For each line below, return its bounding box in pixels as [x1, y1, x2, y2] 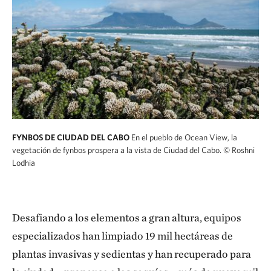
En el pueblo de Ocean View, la [131, 132, 237, 142]
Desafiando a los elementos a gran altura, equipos [12, 211, 241, 224]
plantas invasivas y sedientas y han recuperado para [12, 247, 251, 260]
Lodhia [12, 158, 35, 168]
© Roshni [223, 145, 255, 155]
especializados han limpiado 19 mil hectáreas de [12, 229, 233, 242]
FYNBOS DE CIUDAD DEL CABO [12, 132, 131, 142]
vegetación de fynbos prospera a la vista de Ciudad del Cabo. [12, 145, 223, 155]
